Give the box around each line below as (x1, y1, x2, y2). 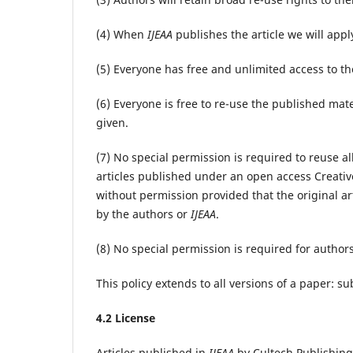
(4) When (96, 26, 147, 42)
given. (96, 114, 128, 130)
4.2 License (96, 310, 155, 325)
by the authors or (96, 206, 191, 221)
